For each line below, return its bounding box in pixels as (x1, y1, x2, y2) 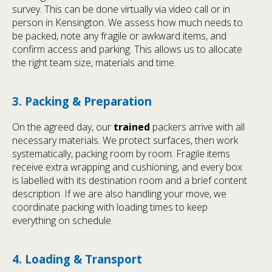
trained (114, 120, 150, 134)
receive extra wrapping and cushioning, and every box (12, 160, 242, 174)
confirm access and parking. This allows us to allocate (12, 42, 242, 56)
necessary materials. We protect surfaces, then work (12, 133, 238, 147)
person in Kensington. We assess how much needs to (12, 16, 243, 30)
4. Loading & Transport (12, 251, 142, 267)
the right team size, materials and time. (12, 56, 176, 70)
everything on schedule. (12, 213, 113, 227)
